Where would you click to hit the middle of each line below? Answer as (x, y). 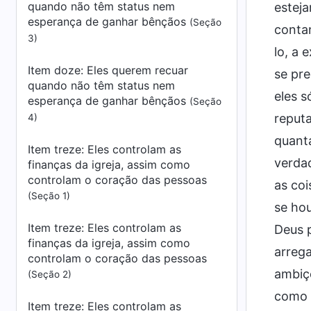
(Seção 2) (50, 274)
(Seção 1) (49, 196)
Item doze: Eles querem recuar (108, 70)
